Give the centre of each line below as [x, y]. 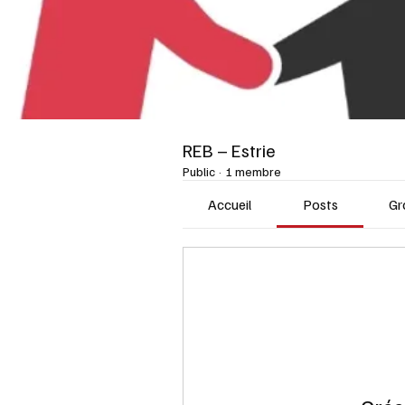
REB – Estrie [229, 151]
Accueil [230, 205]
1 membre [253, 172]
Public [199, 172]
